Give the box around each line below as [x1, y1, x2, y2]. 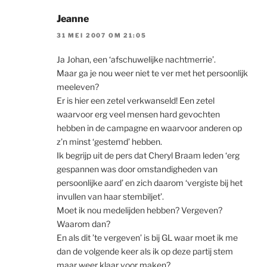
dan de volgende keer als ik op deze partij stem [57, 246, 233, 257]
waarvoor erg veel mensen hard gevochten [57, 109, 220, 120]
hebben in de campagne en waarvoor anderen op [57, 123, 242, 133]
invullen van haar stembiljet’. [57, 191, 164, 202]
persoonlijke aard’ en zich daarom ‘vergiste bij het [57, 178, 243, 188]
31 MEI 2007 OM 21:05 [57, 32, 147, 39]
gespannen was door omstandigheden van [57, 164, 218, 175]
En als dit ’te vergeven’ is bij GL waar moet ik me [57, 232, 238, 243]
